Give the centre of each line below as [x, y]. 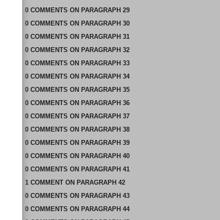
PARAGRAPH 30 [105, 23]
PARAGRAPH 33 [105, 63]
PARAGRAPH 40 [105, 156]
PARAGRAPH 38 [105, 129]
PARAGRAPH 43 [105, 196]
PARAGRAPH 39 [105, 143]
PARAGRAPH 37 [105, 116]
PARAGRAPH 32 [105, 50]
